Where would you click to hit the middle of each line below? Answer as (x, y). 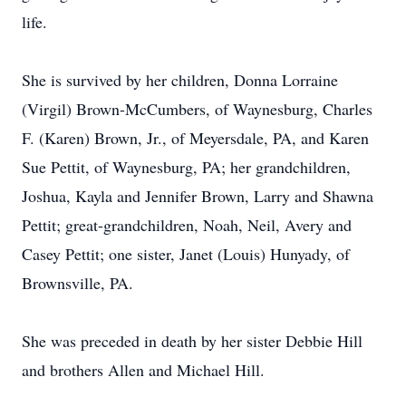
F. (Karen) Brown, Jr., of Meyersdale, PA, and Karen (195, 138)
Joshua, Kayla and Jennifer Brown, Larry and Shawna (198, 196)
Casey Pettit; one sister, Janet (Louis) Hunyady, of (186, 254)
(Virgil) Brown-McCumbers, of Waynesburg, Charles (197, 109)
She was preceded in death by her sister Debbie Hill (192, 341)
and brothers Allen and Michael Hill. (143, 370)
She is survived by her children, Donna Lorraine (180, 80)
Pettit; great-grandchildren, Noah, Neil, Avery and (187, 225)
